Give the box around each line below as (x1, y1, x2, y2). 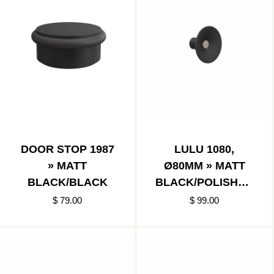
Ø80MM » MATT (163, 159, 245, 172)
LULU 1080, (174, 143, 234, 155)
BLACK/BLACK (27, 176, 108, 188)
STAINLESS (174, 192, 235, 205)
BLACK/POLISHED (155, 176, 253, 188)
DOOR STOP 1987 (20, 143, 114, 155)
